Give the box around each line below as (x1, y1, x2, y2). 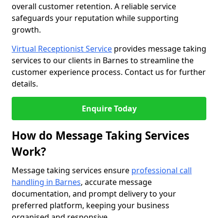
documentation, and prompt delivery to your (12, 188, 176, 199)
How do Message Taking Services (12, 128, 189, 143)
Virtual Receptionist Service (12, 43, 112, 54)
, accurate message (81, 177, 152, 187)
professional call (131, 165, 192, 176)
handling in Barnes (12, 177, 81, 187)
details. (12, 78, 38, 89)
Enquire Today (81, 103, 137, 114)
